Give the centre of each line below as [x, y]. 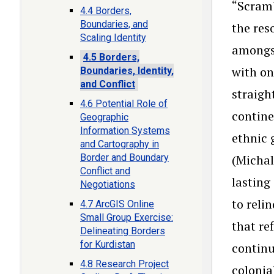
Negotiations [108, 184]
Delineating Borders [123, 231]
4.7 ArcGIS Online [117, 204]
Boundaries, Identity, [127, 71]
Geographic [104, 117]
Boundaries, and [114, 24]
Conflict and [105, 171]
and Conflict [108, 84]
